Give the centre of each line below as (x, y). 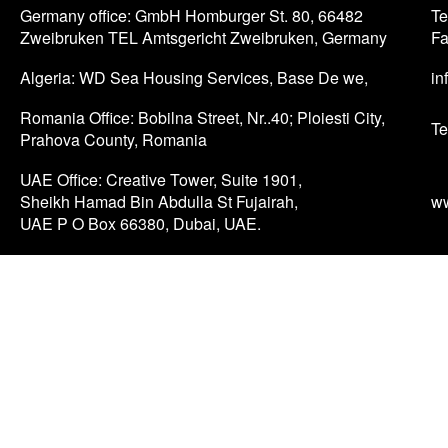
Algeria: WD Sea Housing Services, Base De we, (194, 77)
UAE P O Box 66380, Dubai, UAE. (140, 223)
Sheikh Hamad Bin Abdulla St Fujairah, (159, 201)
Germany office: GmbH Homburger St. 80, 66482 (191, 15)
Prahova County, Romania (113, 139)
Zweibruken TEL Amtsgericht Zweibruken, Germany (203, 37)
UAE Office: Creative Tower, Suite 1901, (161, 179)
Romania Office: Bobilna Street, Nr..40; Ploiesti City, (202, 117)
